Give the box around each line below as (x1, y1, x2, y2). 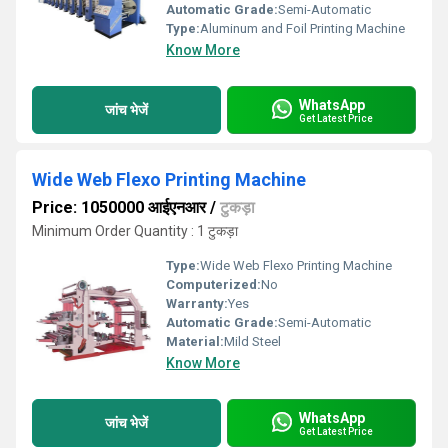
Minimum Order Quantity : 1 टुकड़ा (32, 223, 238, 239)
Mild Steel (224, 334, 281, 349)
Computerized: (166, 277, 261, 292)
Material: (166, 334, 224, 349)
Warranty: (166, 296, 228, 311)
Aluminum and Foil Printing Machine (200, 21, 405, 36)
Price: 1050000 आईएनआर (32, 198, 206, 217)
